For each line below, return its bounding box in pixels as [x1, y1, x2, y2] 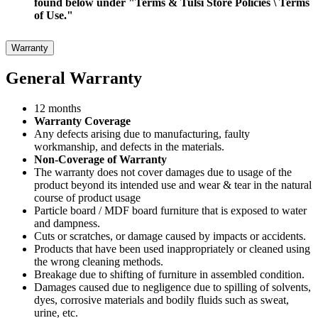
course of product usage [34, 192, 141, 204]
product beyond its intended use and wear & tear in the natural [34, 179, 312, 192]
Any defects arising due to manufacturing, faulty [34, 128, 250, 141]
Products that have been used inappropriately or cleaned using [34, 243, 310, 256]
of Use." [34, 9, 73, 21]
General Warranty [6, 69, 142, 88]
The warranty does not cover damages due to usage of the [34, 166, 292, 179]
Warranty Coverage [34, 115, 133, 128]
